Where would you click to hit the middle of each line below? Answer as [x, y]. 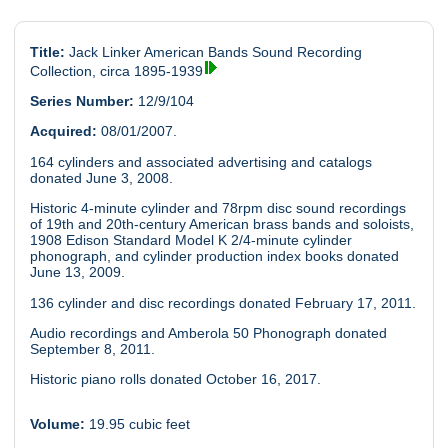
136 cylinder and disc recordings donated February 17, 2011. [222, 302]
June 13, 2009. [77, 272]
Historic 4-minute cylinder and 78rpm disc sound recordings [217, 208]
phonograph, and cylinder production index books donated [214, 256]
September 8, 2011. [92, 349]
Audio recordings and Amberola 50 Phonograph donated [208, 333]
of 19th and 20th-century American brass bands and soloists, [221, 224]
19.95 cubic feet [137, 424]
